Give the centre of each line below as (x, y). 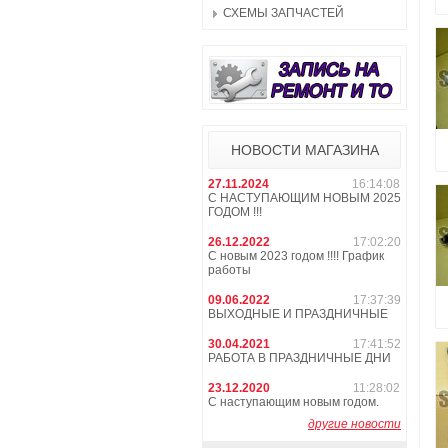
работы (229, 270)
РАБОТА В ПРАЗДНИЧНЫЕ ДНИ (299, 358)
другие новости (354, 424)
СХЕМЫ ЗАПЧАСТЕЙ (283, 13)
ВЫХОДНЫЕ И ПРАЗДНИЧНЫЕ (298, 314)
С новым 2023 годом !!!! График (296, 256)
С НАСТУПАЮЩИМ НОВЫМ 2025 (304, 198)
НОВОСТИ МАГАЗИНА (304, 150)
